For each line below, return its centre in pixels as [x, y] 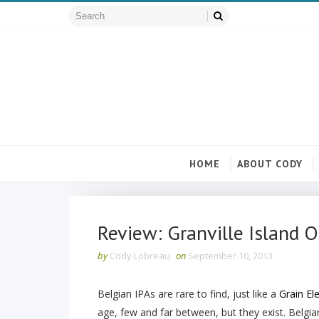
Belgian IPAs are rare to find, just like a [188, 294]
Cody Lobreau [140, 256]
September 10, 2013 [230, 256]
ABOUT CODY [270, 164]
